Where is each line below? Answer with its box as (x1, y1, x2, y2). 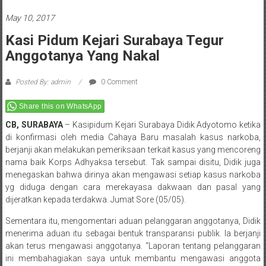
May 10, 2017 (5, 13, 55, 23)
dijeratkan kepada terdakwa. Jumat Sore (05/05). (5, 195, 186, 205)
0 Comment (99, 78, 138, 87)
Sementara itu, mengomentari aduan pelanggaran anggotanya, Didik (5, 216, 261, 226)
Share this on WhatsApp (18, 102, 102, 111)
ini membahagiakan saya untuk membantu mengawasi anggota (5, 254, 261, 264)
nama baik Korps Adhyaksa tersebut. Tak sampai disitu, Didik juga (5, 157, 261, 167)
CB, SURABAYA (5, 120, 63, 130)
